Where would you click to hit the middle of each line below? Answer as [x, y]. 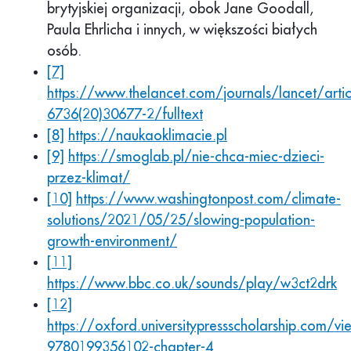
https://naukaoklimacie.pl [148, 136]
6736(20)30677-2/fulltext [125, 115]
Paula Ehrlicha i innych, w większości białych [182, 30]
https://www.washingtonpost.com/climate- [208, 199]
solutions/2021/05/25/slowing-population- [181, 221]
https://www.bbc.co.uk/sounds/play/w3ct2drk [192, 284]
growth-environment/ [112, 242]
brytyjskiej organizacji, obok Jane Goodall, [180, 9]
